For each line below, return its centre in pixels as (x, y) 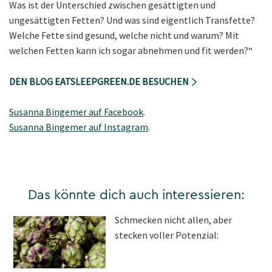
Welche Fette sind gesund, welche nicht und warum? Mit (124, 35)
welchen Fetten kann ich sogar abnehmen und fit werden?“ (131, 50)
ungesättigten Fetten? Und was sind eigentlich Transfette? (132, 20)
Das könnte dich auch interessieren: (136, 195)
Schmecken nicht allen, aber (173, 220)
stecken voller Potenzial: (166, 235)
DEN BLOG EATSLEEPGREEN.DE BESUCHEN (100, 82)
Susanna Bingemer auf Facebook (76, 112)
